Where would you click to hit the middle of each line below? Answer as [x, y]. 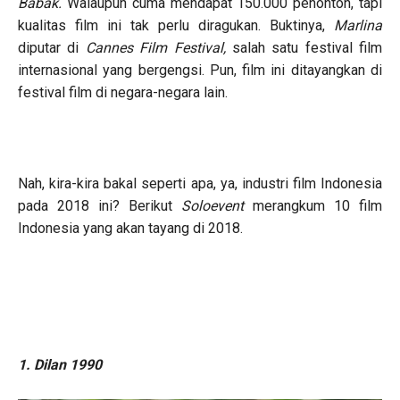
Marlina [358, 25]
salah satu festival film [307, 47]
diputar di [52, 47]
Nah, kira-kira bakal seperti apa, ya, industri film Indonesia [200, 183]
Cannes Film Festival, [158, 47]
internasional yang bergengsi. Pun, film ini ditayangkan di [200, 70]
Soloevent [217, 205]
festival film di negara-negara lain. [123, 92]
